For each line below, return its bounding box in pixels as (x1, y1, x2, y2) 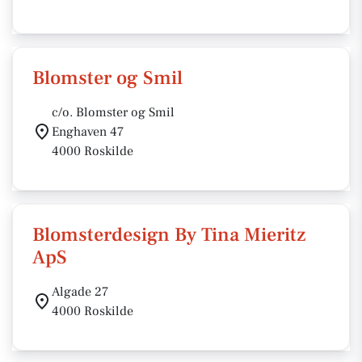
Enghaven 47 (52, 124, 124, 140)
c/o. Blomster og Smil (52, 104, 175, 120)
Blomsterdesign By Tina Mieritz (32, 222, 305, 247)
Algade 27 (52, 284, 108, 300)
